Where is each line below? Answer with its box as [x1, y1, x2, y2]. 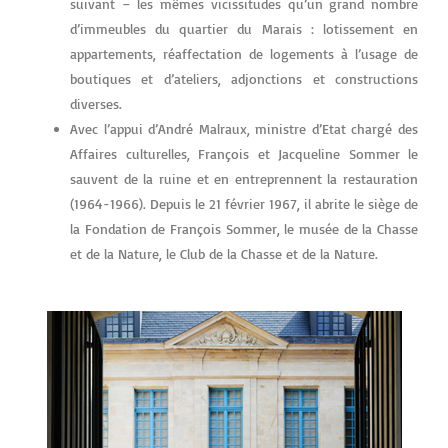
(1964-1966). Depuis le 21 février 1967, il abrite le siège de [70, 194, 418, 212]
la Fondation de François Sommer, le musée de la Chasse [70, 219, 418, 237]
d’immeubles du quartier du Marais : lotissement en [70, 19, 418, 37]
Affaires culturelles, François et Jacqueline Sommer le [70, 144, 418, 162]
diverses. [70, 94, 122, 112]
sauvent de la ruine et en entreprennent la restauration [70, 169, 418, 187]
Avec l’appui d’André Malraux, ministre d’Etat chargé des [70, 119, 418, 137]
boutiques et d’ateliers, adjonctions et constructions [70, 69, 418, 87]
